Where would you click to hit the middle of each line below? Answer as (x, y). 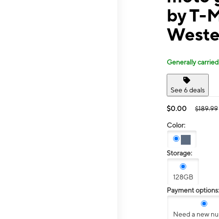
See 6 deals (188, 90)
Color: (176, 125)
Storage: (179, 153)
